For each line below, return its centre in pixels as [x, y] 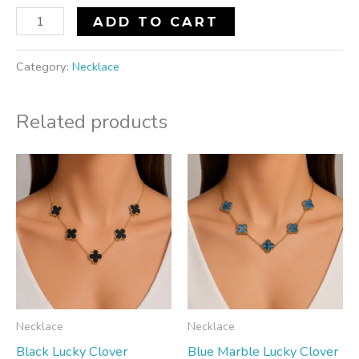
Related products [92, 122]
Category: [44, 67]
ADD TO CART [156, 22]
